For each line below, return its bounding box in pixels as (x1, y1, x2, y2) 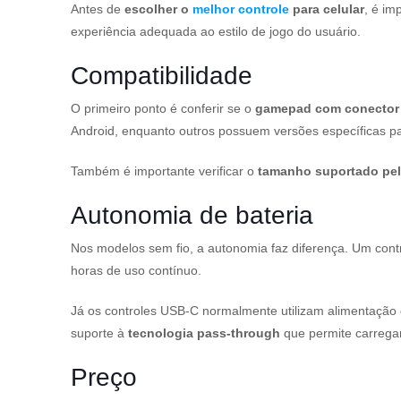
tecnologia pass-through (128, 326, 284, 340)
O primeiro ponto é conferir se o (71, 101, 255, 115)
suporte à (71, 326, 128, 340)
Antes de (71, 2, 124, 16)
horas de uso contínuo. (71, 263, 201, 277)
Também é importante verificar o (71, 164, 258, 178)
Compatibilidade (71, 62, 252, 90)
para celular (289, 2, 364, 16)
